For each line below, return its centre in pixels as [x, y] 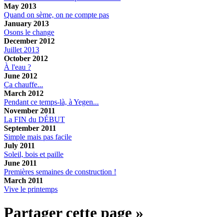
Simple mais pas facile [38, 137]
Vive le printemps [31, 189]
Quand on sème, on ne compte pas [56, 15]
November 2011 [30, 110]
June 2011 [20, 163]
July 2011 [19, 145]
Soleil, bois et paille [34, 154]
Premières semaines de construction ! [60, 171]
